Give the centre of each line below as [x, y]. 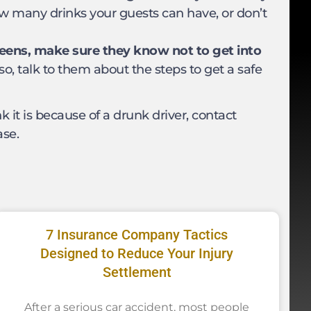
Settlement [137, 272]
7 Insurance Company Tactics [137, 234]
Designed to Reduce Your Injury [137, 253]
